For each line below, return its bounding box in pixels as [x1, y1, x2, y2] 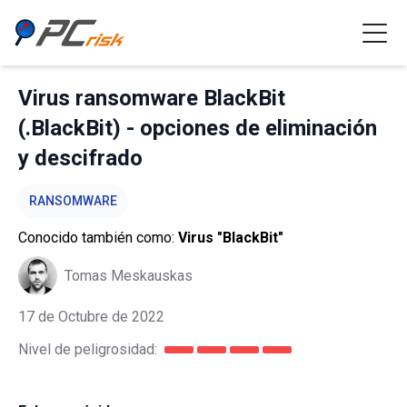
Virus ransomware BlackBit [18, 85, 285, 111]
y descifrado [18, 145, 143, 171]
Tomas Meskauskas [65, 266, 193, 284]
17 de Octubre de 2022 [18, 308, 164, 325]
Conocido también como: [18, 229, 178, 246]
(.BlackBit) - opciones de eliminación [18, 115, 377, 141]
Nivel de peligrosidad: [18, 341, 157, 358]
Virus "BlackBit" [178, 229, 283, 246]
